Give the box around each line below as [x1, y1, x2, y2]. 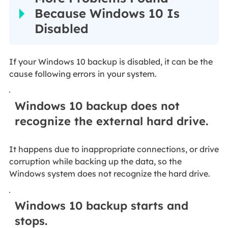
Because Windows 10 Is [34, 5, 180, 21]
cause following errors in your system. [9, 68, 157, 79]
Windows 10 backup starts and [15, 198, 189, 213]
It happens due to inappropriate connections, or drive [9, 144, 219, 155]
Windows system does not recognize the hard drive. [9, 168, 210, 179]
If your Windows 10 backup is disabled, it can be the [9, 56, 213, 67]
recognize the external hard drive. [15, 113, 209, 128]
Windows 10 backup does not [15, 98, 180, 113]
